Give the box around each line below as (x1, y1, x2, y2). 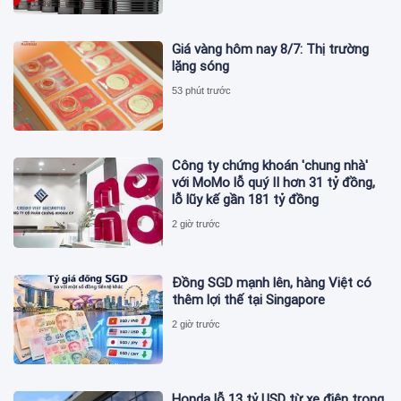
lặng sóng (172, 58, 230, 75)
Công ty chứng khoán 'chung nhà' (172, 158, 369, 175)
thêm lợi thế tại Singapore (172, 291, 326, 308)
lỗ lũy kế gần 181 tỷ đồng (172, 192, 320, 209)
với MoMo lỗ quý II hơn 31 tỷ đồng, (172, 175, 376, 192)
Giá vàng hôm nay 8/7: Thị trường (172, 41, 370, 58)
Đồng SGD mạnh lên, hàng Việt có (172, 274, 372, 291)
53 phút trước (172, 85, 232, 97)
